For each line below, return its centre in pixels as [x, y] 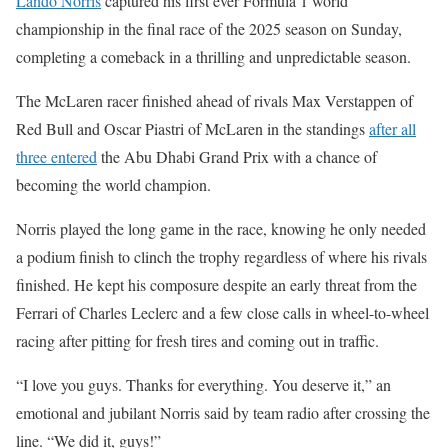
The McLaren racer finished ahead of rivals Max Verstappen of [214, 100]
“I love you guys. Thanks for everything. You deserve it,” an [203, 384]
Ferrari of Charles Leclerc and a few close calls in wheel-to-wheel [222, 312]
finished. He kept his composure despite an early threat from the [216, 284]
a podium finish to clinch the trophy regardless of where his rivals [221, 256]
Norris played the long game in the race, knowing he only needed [221, 228]
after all [392, 128]
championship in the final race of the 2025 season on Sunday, [209, 28]
